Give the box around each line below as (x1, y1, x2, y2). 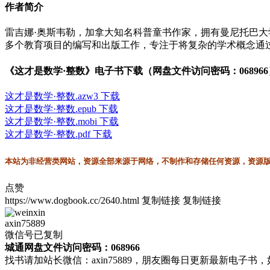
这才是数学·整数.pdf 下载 (5, 128, 112, 139)
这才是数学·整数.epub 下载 (5, 103, 118, 114)
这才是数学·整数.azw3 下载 (5, 90, 120, 101)
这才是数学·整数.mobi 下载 (5, 116, 119, 127)
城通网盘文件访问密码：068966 (5, 242, 140, 253)
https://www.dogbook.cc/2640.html (5, 195, 139, 206)
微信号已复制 (5, 229, 63, 240)
